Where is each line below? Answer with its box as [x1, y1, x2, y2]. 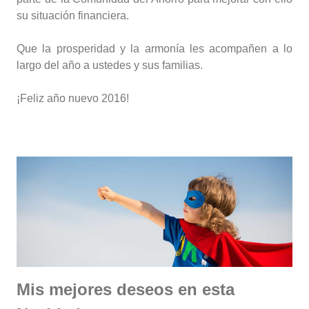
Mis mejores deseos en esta [17, 280, 235, 299]
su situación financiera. [17, 9, 129, 21]
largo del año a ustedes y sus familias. [17, 59, 203, 71]
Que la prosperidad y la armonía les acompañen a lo [17, 42, 292, 54]
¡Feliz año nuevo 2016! [17, 92, 129, 104]
